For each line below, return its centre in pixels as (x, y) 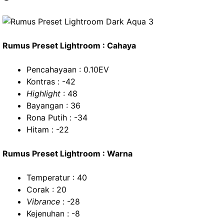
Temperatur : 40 (57, 177)
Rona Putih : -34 (57, 117)
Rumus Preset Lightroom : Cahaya (69, 45)
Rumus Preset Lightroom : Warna (67, 153)
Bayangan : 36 (53, 105)
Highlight (43, 93)
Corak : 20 (46, 189)
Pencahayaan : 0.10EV (68, 69)
